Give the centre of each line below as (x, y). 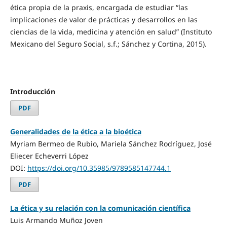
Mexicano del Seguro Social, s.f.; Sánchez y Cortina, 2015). (108, 44)
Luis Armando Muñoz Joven (56, 220)
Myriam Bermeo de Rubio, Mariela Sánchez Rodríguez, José (111, 143)
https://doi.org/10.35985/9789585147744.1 (99, 168)
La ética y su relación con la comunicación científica (100, 208)
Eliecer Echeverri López (49, 156)
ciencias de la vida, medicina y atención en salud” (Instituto (111, 31)
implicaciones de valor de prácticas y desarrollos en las (104, 19)
